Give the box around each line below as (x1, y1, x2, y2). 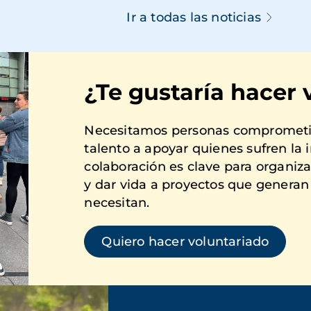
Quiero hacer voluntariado (101, 234, 269, 250)
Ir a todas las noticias (126, 10, 261, 26)
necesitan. (84, 195, 150, 211)
